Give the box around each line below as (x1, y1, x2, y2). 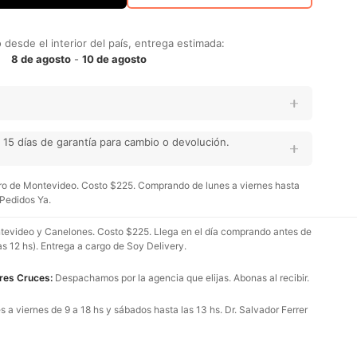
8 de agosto (11, 53, 71, 65)
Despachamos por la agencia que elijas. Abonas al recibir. (53, 272, 309, 284)
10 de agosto (82, 53, 147, 65)
